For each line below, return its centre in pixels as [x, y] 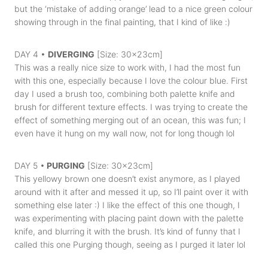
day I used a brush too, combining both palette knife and [125, 94]
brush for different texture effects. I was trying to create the [131, 107]
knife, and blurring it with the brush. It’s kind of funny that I [127, 231]
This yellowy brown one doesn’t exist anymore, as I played [127, 179]
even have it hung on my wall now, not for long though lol [124, 133]
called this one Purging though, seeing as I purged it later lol [130, 244]
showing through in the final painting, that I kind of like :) [122, 22]
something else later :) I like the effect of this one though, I [127, 205]
